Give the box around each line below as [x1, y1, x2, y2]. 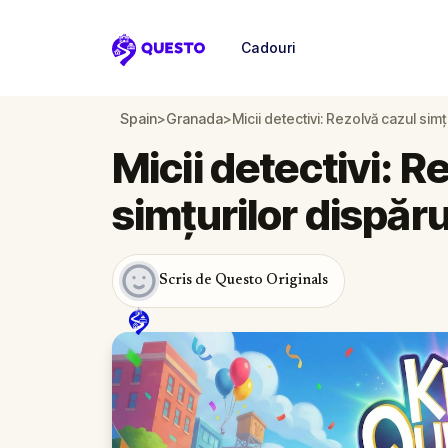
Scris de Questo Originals [159, 273, 328, 288]
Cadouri [241, 39, 296, 56]
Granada [166, 110, 223, 127]
